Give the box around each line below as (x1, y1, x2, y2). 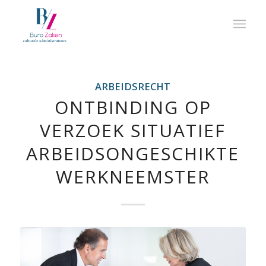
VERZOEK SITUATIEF (40, 118, 226, 142)
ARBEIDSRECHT (95, 80, 171, 93)
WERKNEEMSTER (55, 164, 210, 189)
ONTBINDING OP (54, 95, 211, 119)
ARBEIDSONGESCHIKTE (26, 141, 240, 166)
